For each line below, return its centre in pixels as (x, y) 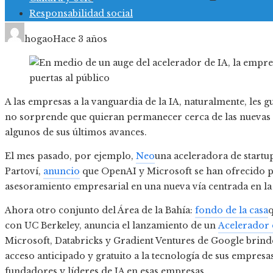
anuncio (62, 172)
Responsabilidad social (81, 13)
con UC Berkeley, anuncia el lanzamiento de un (112, 226)
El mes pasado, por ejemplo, (70, 156)
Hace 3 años (80, 39)
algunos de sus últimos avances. (76, 133)
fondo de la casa (232, 211)
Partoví (22, 172)
